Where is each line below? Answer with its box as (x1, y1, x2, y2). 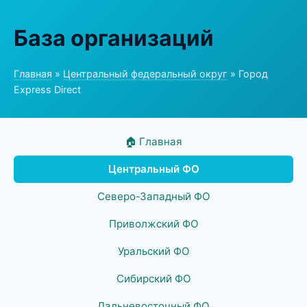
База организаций (14, 25, 214, 51)
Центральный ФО (108, 162, 199, 175)
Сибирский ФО (116, 272, 191, 285)
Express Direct (14, 84, 81, 95)
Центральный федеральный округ (63, 68, 228, 79)
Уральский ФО (117, 245, 190, 258)
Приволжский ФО (108, 217, 199, 230)
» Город (228, 68, 268, 79)
